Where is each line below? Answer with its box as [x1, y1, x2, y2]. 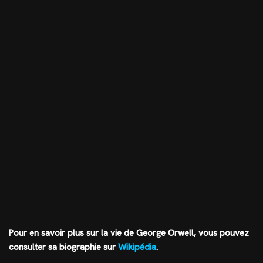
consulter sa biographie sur [9, 241, 118, 253]
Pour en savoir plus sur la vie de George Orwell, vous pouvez [9, 227, 249, 239]
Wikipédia [118, 241, 156, 253]
